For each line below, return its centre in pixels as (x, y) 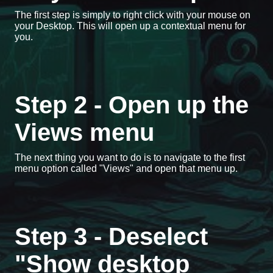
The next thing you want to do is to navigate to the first (130, 157)
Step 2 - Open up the (132, 105)
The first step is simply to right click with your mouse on (133, 15)
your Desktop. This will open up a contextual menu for (130, 26)
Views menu (84, 132)
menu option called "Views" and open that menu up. (126, 168)
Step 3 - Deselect (111, 236)
